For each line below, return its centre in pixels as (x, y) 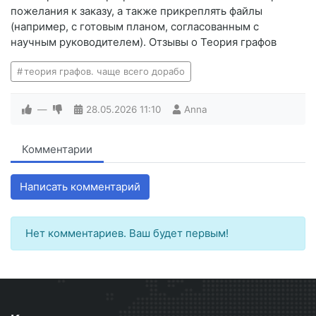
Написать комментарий (80, 187)
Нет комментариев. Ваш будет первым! (127, 233)
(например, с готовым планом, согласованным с (135, 27)
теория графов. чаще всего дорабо (104, 72)
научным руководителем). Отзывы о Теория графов (144, 42)
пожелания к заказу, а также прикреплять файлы (136, 11)
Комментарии (57, 150)
